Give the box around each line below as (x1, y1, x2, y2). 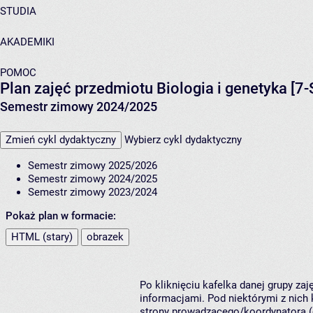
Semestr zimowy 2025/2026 (28, 159, 157, 173)
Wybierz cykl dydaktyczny (124, 133, 242, 147)
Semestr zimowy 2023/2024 (28, 186, 157, 199)
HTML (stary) (11, 231, 73, 244)
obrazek (87, 231, 124, 244)
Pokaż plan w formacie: (6, 210, 116, 223)
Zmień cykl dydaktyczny (6, 133, 116, 147)
